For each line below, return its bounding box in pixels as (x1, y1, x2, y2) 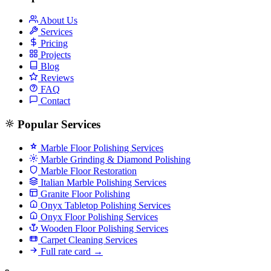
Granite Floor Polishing (38, 189, 130, 200)
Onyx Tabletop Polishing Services (38, 200, 171, 211)
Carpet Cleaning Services (38, 235, 137, 246)
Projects (38, 49, 71, 60)
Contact (38, 95, 70, 106)
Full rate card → (38, 246, 103, 257)
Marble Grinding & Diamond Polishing (38, 154, 191, 165)
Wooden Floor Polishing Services (38, 223, 168, 234)
